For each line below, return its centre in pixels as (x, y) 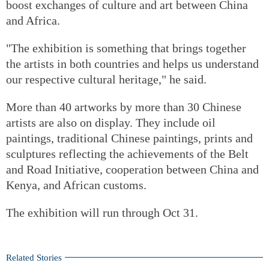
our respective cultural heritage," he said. (106, 79)
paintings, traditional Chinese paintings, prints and (129, 138)
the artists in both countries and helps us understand (132, 63)
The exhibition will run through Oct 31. (102, 212)
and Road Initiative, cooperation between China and (132, 169)
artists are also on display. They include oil (111, 122)
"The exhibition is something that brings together (126, 48)
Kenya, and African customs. (76, 185)
